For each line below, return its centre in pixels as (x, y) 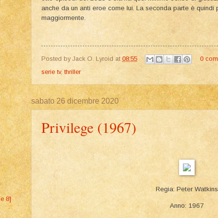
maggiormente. (64, 18)
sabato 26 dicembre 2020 (75, 101)
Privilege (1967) (89, 127)
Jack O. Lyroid (93, 58)
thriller (73, 72)
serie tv (51, 72)
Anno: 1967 (187, 205)
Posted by (57, 58)
